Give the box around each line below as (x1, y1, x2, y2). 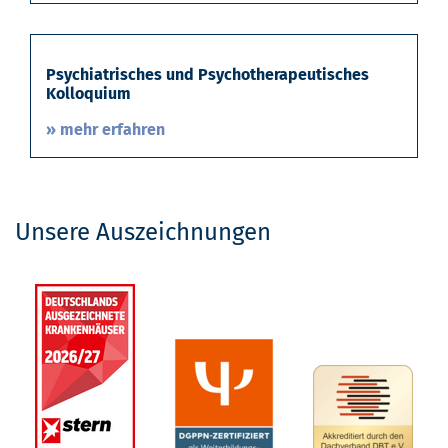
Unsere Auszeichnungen (15, 217, 271, 246)
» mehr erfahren (46, 119, 165, 139)
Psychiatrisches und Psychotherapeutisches (46, 64, 369, 84)
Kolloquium (46, 83, 131, 103)
